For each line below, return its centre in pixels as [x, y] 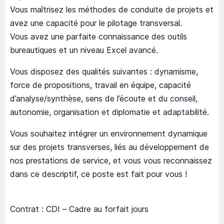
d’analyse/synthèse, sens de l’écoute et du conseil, [104, 99]
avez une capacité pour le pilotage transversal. [96, 23]
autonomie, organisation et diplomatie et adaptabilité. [109, 112]
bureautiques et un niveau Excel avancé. [84, 50]
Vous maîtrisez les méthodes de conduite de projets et [112, 10]
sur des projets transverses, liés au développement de [109, 147]
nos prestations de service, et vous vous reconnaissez [111, 161]
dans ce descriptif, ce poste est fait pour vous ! [98, 174]
